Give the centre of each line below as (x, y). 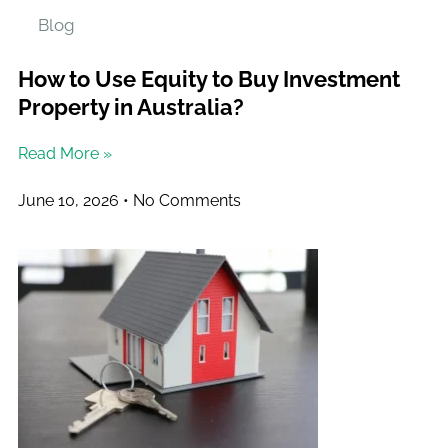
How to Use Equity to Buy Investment (209, 78)
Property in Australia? (131, 106)
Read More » (65, 153)
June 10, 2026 (70, 200)
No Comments (185, 200)
